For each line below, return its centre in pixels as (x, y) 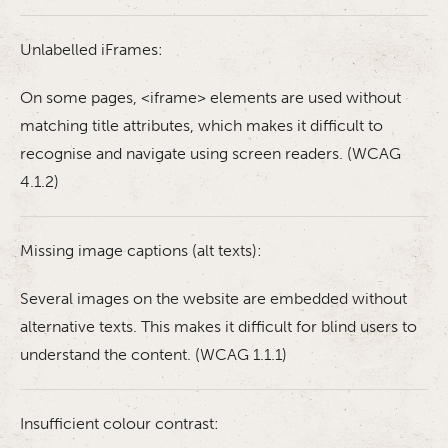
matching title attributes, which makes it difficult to (201, 125)
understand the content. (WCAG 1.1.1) (153, 354)
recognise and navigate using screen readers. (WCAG (210, 153)
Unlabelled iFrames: (91, 49)
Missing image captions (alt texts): (141, 250)
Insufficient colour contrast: (119, 423)
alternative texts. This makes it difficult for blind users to (218, 326)
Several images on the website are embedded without (213, 298)
